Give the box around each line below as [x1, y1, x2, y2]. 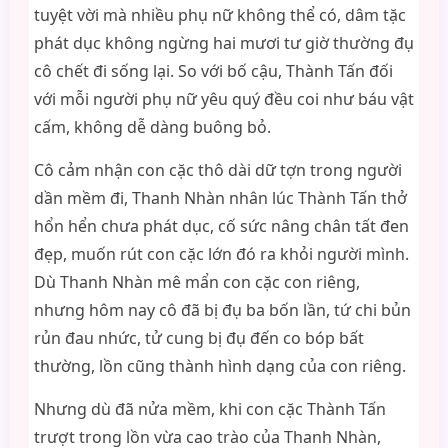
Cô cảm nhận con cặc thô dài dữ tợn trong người [33, 159, 402, 181]
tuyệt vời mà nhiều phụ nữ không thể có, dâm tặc [33, 4, 406, 26]
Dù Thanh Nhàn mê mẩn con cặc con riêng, [33, 271, 360, 293]
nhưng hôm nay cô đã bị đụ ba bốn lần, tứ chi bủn [33, 299, 411, 321]
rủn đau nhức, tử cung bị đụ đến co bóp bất [33, 327, 364, 349]
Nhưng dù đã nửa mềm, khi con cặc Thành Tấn [33, 398, 386, 420]
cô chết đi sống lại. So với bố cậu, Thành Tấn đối [33, 60, 393, 82]
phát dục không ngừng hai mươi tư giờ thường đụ [33, 32, 414, 54]
